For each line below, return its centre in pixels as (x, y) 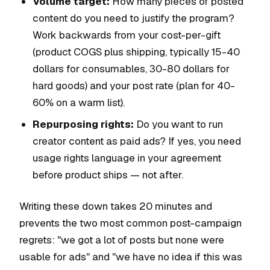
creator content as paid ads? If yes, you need (137, 141)
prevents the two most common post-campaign (130, 223)
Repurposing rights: (83, 124)
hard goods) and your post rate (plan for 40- (134, 86)
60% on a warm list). (79, 102)
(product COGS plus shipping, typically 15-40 (136, 52)
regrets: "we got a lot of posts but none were (122, 240)
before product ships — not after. (108, 175)
